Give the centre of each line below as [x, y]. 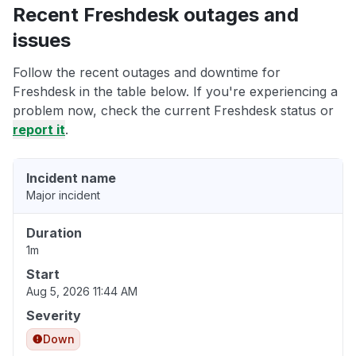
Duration [54, 233]
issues [42, 41]
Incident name [71, 178]
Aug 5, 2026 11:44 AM [82, 292]
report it [39, 130]
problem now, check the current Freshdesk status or [173, 111]
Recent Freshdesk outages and [156, 15]
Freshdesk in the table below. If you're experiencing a [175, 92]
